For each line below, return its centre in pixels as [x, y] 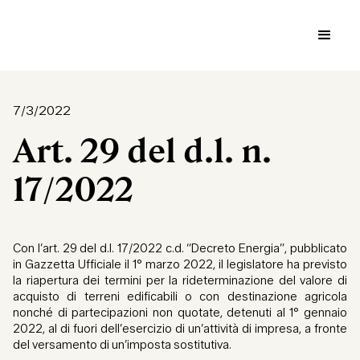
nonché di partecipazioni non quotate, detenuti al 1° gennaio [180, 313]
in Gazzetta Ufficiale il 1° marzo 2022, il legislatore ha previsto [180, 265]
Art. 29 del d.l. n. [142, 151]
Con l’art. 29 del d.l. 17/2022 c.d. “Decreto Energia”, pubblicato [180, 249]
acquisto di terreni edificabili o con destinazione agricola [180, 297]
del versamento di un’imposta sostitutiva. [125, 345]
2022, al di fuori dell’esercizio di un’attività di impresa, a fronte [180, 329]
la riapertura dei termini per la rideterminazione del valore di [180, 281]
